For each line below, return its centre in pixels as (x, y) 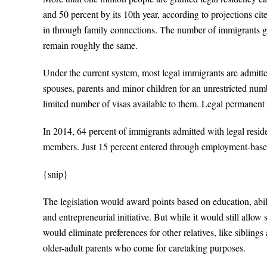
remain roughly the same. (90, 45)
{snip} (55, 174)
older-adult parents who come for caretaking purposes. (144, 248)
